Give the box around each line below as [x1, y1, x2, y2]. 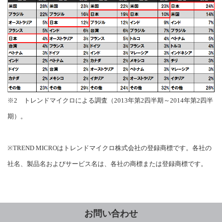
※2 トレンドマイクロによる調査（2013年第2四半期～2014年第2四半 [7, 97, 213, 104]
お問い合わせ [84, 209, 138, 219]
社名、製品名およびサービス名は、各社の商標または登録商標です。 [7, 160, 207, 167]
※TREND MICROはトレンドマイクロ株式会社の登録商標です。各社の [7, 144, 212, 152]
